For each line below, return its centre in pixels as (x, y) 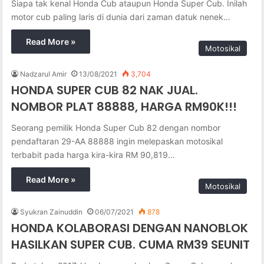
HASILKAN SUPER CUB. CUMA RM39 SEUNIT (131, 244)
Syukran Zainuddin (52, 212)
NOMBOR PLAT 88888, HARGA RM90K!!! (124, 106)
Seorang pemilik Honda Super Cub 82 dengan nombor (116, 127)
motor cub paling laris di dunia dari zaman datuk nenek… (121, 16)
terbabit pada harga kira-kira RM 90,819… (93, 154)
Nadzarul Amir (44, 74)
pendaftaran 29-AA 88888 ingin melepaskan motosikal (117, 141)
